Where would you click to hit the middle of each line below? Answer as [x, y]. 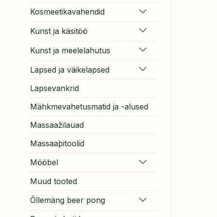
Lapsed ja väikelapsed [70, 70]
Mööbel [44, 163]
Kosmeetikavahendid [67, 12]
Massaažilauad [57, 125]
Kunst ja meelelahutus [70, 50]
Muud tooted [54, 181]
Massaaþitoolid [57, 144]
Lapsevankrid [54, 88]
